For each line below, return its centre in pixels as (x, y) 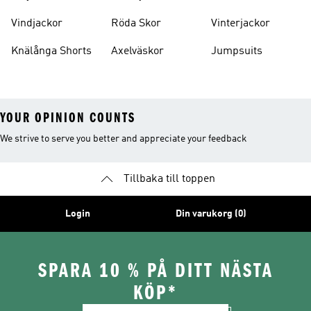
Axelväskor (137, 51)
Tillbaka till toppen (169, 179)
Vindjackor (37, 24)
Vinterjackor (241, 24)
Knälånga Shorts (51, 51)
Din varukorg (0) (211, 214)
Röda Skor (136, 24)
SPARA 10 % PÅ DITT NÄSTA (155, 271)
